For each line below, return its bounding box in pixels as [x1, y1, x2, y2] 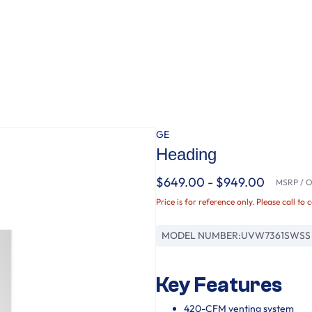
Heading [156, 145, 217, 164]
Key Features [156, 273, 282, 297]
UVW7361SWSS [241, 229, 311, 242]
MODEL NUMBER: [162, 229, 241, 242]
